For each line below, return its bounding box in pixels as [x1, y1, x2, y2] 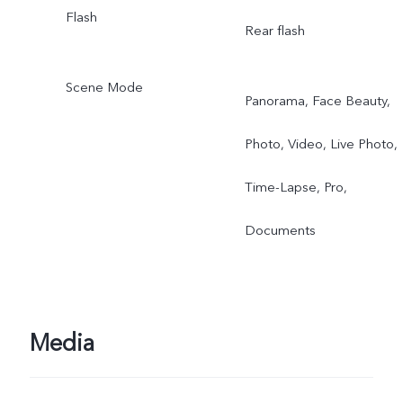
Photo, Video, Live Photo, [244, 134, 398, 153]
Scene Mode [65, 77, 143, 96]
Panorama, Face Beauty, [244, 91, 390, 110]
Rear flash [244, 21, 305, 40]
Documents [244, 220, 316, 239]
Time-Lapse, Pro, [244, 177, 347, 196]
